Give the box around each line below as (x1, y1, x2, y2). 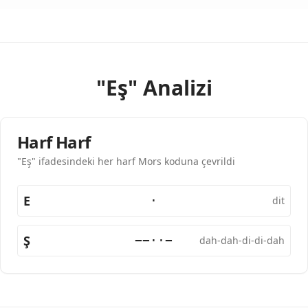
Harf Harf (17, 131, 91, 153)
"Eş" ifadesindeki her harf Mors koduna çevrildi (17, 155, 235, 168)
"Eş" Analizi (96, 74, 212, 102)
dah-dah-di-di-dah (199, 234, 285, 247)
